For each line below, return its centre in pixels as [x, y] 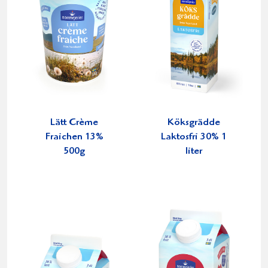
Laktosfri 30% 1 [194, 138]
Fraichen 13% [74, 138]
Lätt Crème [74, 123]
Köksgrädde [194, 123]
